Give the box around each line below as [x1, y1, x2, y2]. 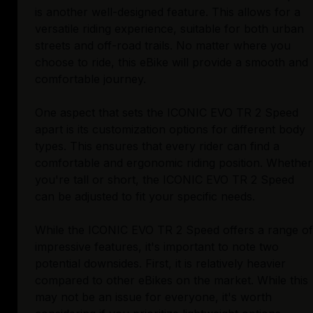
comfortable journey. [35, 72, 146, 87]
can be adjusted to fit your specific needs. [35, 189, 255, 204]
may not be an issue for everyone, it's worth [35, 290, 272, 305]
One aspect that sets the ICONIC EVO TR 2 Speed [35, 105, 298, 120]
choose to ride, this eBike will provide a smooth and [35, 55, 308, 70]
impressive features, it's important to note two [35, 240, 279, 254]
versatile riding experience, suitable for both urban [35, 22, 304, 36]
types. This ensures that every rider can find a [35, 139, 279, 154]
